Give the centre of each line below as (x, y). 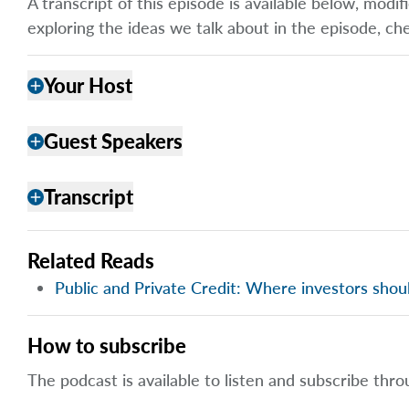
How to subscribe (107, 346)
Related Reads (91, 261)
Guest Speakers (113, 142)
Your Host (88, 86)
